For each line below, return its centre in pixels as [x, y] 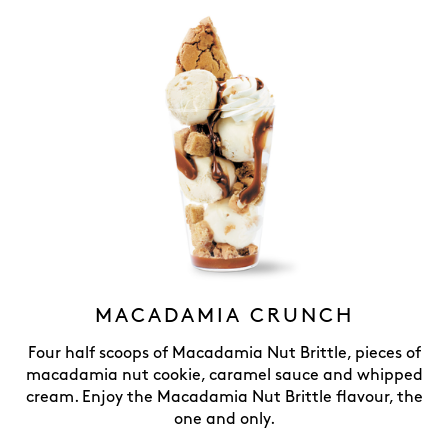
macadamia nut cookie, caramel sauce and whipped [224, 375]
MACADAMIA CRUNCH [224, 316]
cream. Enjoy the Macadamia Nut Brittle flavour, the [224, 397]
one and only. [224, 419]
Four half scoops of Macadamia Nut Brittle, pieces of [224, 353]
